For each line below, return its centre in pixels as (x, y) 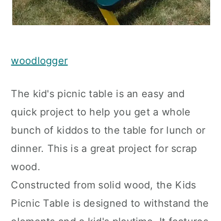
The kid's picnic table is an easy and (98, 94)
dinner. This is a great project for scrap (104, 148)
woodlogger (39, 61)
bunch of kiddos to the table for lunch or (108, 130)
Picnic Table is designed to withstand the (110, 203)
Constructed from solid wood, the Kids (104, 185)
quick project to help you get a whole (101, 112)
